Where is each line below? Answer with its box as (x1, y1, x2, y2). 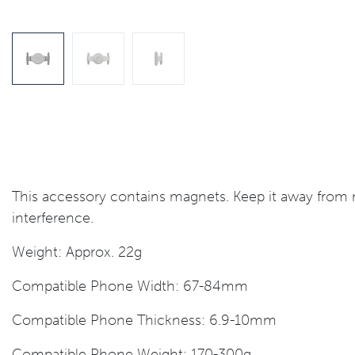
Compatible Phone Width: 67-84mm (12, 277, 248, 295)
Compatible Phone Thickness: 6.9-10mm (12, 311, 277, 329)
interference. (12, 209, 94, 227)
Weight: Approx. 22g (12, 243, 142, 261)
